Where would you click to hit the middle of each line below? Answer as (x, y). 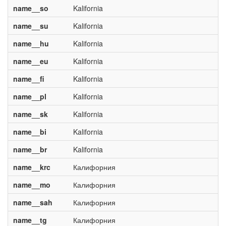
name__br (30, 149)
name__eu (31, 61)
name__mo (32, 185)
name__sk (30, 114)
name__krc (32, 167)
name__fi (29, 79)
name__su (31, 26)
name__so (31, 8)
